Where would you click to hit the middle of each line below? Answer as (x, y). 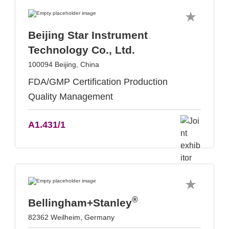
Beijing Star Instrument (88, 35)
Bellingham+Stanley (80, 203)
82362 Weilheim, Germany (71, 217)
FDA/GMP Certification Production (98, 82)
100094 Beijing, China (64, 64)
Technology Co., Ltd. (82, 50)
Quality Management (71, 97)
